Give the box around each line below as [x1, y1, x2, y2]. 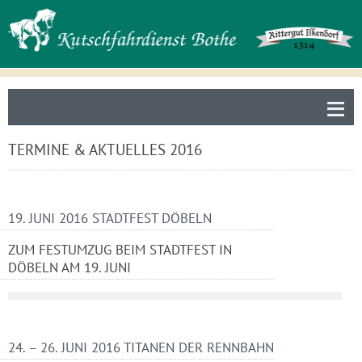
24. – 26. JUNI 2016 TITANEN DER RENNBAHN [8, 338, 274, 357]
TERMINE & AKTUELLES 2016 [8, 140, 202, 160]
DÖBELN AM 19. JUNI [8, 258, 131, 277]
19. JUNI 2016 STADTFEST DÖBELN [8, 208, 212, 228]
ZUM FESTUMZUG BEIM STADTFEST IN [8, 240, 232, 259]
